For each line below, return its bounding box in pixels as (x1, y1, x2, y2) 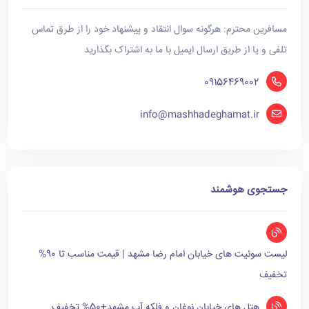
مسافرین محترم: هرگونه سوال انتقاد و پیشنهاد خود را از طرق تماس (32, 22, 287, 37)
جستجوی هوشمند (210, 182, 287, 198)
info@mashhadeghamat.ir (140, 108, 259, 123)
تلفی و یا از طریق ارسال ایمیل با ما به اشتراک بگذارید (84, 43, 287, 58)
